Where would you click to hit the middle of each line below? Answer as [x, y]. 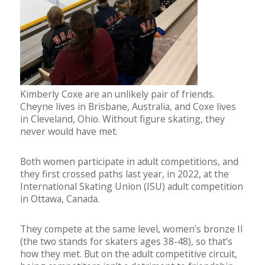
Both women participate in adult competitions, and [129, 162]
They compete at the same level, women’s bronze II [132, 229]
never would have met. [69, 132]
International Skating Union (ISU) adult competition [132, 187]
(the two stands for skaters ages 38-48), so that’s [126, 242]
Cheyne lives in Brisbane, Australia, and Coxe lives [128, 107]
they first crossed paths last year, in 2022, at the [125, 174]
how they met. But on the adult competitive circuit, [129, 254]
